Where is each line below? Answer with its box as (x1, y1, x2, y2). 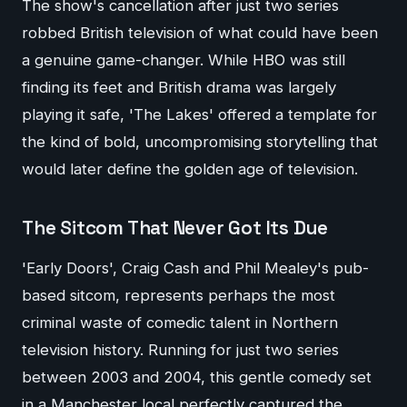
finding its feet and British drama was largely (22, 78, 336, 97)
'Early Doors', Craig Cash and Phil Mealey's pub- (22, 258, 369, 277)
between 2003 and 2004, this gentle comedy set (22, 367, 372, 386)
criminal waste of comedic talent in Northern (22, 313, 338, 332)
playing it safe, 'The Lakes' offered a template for (22, 105, 377, 124)
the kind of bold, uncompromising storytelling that (22, 133, 378, 152)
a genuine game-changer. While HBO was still (22, 51, 345, 70)
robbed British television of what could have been (22, 24, 378, 43)
